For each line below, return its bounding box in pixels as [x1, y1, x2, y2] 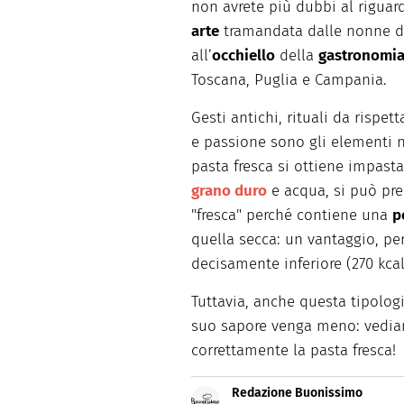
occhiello [212, 46, 275, 65]
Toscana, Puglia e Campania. [191, 70, 387, 89]
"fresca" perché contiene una [191, 206, 392, 225]
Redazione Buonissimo [232, 385, 363, 400]
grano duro [191, 181, 267, 200]
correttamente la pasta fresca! [191, 341, 396, 360]
